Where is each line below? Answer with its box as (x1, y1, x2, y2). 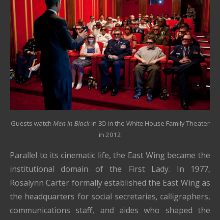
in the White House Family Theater (106, 119, 210, 128)
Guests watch (10, 119, 53, 128)
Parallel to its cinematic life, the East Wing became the (10, 150, 210, 161)
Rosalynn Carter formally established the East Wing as (10, 177, 210, 189)
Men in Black (53, 119, 90, 128)
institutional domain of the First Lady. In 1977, (10, 164, 210, 175)
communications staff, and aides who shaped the (10, 205, 210, 216)
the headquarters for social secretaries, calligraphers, (10, 191, 210, 202)
